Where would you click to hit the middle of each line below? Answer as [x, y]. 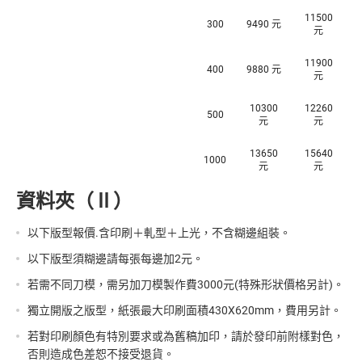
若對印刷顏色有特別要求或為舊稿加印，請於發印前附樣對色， [186, 336]
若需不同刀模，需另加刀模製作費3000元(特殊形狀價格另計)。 [186, 284]
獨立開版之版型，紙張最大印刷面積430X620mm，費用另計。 [185, 310]
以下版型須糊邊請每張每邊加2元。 [116, 259]
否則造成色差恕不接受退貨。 [101, 354]
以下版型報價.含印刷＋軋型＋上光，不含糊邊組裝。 [159, 233]
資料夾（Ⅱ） [74, 201]
